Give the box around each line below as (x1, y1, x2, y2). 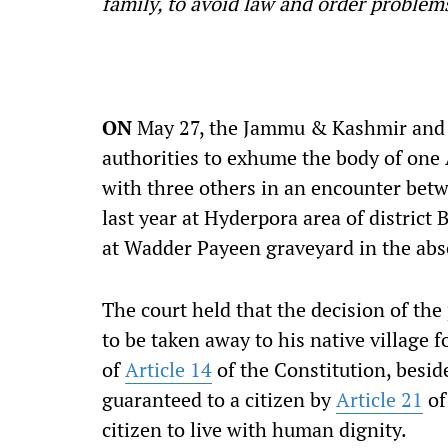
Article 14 (125, 356, 212, 383)
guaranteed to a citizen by (102, 386, 336, 413)
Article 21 (336, 386, 423, 413)
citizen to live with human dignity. (102, 416, 407, 443)
